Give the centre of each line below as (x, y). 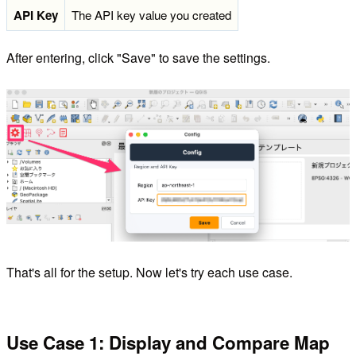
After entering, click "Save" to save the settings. (138, 58)
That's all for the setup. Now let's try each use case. (149, 272)
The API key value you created (151, 14)
